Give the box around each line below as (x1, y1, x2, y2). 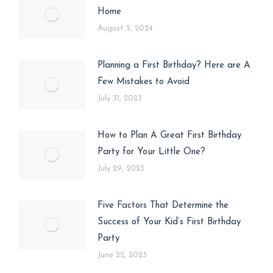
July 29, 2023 (97, 164, 144, 172)
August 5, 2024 (97, 24, 153, 32)
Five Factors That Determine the (97, 200, 229, 210)
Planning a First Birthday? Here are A (97, 60, 250, 70)
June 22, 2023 (97, 250, 147, 259)
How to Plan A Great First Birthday (97, 130, 241, 140)
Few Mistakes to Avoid (97, 77, 190, 87)
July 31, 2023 (97, 94, 142, 102)
